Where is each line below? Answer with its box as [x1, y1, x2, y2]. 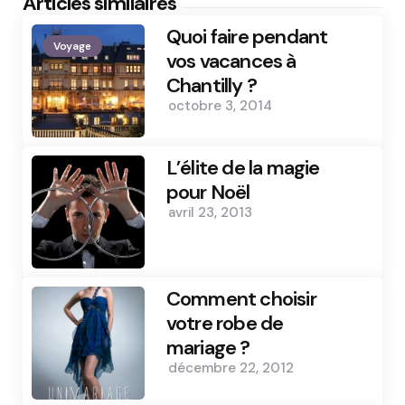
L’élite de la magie [165, 155, 320, 182]
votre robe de [165, 309, 284, 336]
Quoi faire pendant [165, 24, 328, 51]
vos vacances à [165, 48, 297, 75]
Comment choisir [165, 285, 316, 312]
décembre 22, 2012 [167, 358, 294, 377]
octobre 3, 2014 [167, 97, 272, 116]
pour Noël [165, 179, 250, 206]
